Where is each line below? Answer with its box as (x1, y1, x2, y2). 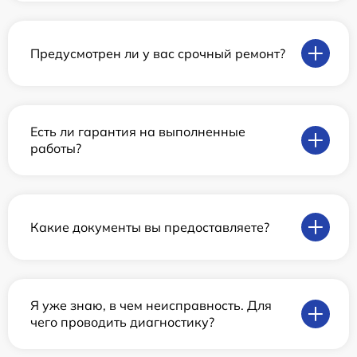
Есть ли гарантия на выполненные (30, 124, 245, 140)
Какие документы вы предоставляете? (30, 218, 269, 235)
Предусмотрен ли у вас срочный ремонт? (30, 45, 285, 61)
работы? (30, 140, 81, 157)
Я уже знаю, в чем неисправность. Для (30, 297, 272, 314)
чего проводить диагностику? (30, 314, 214, 331)
